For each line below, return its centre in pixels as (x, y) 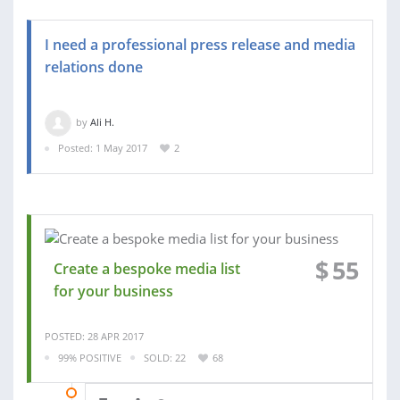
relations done (94, 67)
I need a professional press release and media (200, 45)
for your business (113, 291)
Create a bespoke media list (147, 268)
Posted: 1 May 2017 (103, 148)
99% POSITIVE (90, 357)
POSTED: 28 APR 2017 (94, 336)
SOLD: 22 (165, 357)
